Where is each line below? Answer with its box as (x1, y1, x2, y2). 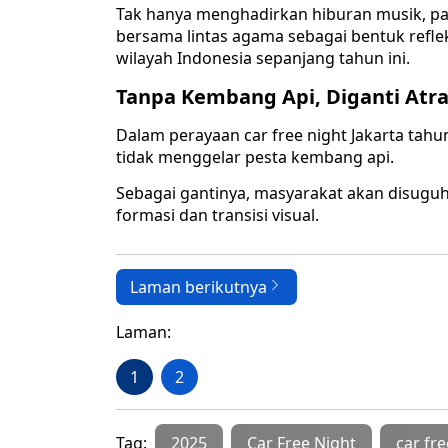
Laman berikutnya (130, 276, 267, 299)
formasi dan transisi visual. (116, 204, 319, 227)
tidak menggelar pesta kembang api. (116, 146, 394, 169)
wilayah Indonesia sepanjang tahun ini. (116, 47, 410, 70)
